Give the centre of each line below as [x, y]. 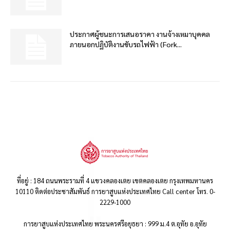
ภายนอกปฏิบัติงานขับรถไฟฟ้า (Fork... [126, 44]
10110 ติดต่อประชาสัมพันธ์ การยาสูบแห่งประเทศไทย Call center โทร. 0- [115, 191]
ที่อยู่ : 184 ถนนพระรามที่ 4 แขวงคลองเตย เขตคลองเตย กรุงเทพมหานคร [115, 180]
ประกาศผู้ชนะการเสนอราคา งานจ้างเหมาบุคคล [140, 34]
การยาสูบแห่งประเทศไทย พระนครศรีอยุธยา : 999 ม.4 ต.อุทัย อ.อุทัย [115, 223]
